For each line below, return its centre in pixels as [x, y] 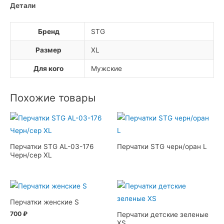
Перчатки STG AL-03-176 [52, 146]
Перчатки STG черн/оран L [162, 146]
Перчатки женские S [44, 202]
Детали [23, 5]
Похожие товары [53, 98]
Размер [49, 50]
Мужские [107, 69]
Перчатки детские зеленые [163, 214]
